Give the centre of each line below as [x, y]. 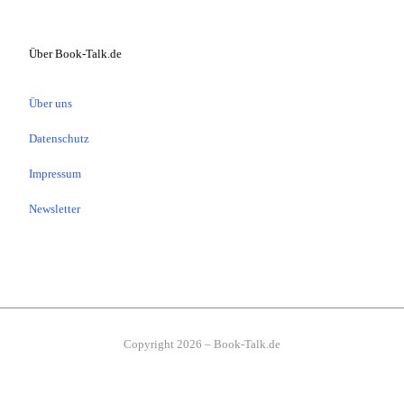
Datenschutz [59, 138]
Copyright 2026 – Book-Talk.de [202, 344]
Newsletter [55, 209]
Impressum [55, 174]
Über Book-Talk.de [75, 54]
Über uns [50, 103]
